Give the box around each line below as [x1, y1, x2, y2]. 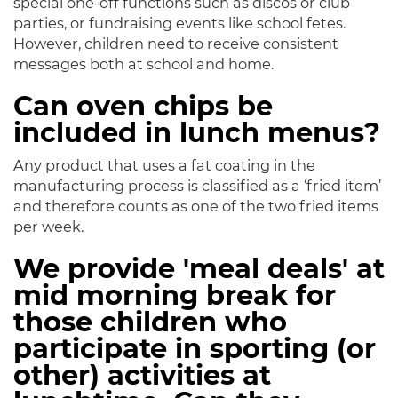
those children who [13, 306, 287, 339]
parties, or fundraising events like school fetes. [13, 14, 346, 33]
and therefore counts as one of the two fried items [13, 197, 378, 216]
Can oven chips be [13, 90, 273, 123]
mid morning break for [13, 279, 336, 313]
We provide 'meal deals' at [13, 252, 385, 286]
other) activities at [13, 359, 271, 393]
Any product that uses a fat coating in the [13, 156, 315, 175]
